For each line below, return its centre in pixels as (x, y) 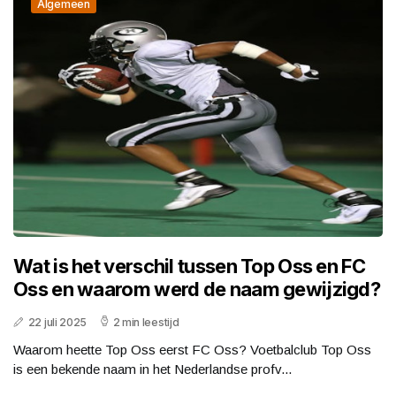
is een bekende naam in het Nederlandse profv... (152, 369)
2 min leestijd (146, 322)
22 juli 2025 (57, 322)
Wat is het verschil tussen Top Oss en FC (189, 266)
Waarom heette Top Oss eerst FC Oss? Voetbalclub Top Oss (192, 349)
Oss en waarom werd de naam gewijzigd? (197, 289)
